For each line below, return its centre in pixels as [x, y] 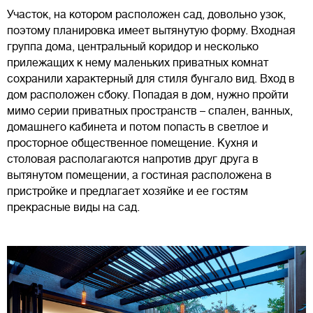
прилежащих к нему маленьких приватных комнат [138, 63]
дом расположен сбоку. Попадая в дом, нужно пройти [148, 95]
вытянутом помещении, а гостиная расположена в [139, 176]
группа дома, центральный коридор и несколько [133, 47]
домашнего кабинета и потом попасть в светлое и [138, 128]
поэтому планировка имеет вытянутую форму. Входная [151, 31]
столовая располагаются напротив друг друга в [133, 160]
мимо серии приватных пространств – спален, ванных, [150, 111]
